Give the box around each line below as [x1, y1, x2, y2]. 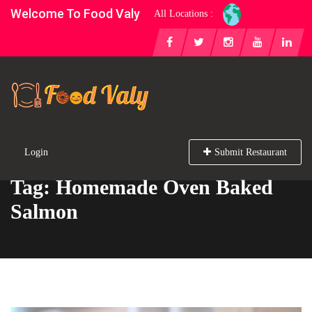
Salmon [10, 200, 78, 223]
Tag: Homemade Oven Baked [10, 175, 273, 198]
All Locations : [154, 8, 213, 19]
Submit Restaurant [214, 147, 287, 157]
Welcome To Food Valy [10, 6, 140, 21]
